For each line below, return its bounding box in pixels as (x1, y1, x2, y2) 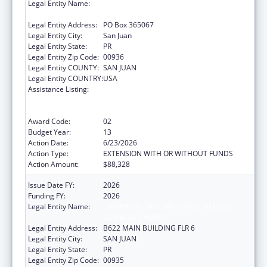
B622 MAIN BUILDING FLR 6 (103, 222, 195, 233)
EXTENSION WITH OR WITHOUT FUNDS (103, 148, 233, 159)
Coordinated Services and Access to (103, 83, 222, 94)
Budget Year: (28, 126, 71, 137)
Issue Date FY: (28, 179, 74, 190)
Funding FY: (28, 190, 66, 201)
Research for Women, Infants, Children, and (103, 94, 247, 105)
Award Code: (28, 116, 70, 126)
